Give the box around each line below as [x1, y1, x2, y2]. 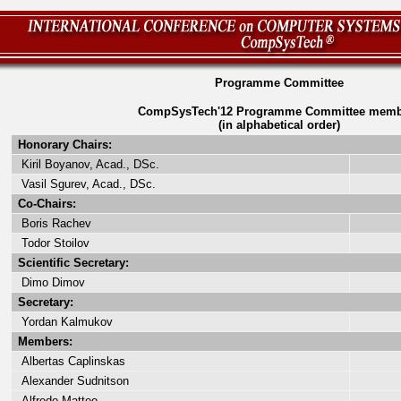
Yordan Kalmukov [14, 315, 113, 328]
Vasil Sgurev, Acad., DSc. [14, 177, 156, 191]
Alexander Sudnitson [14, 374, 129, 388]
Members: [14, 335, 73, 348]
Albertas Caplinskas [14, 354, 125, 368]
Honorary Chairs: [14, 138, 112, 151]
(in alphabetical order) [218, 118, 340, 132]
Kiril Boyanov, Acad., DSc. [14, 158, 159, 171]
